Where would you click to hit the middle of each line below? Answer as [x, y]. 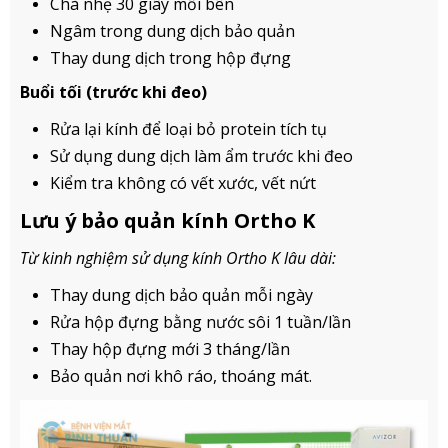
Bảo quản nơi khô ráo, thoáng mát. [181, 375]
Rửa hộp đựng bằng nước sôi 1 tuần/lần [200, 321]
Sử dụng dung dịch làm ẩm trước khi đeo [201, 155]
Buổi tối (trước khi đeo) [113, 91]
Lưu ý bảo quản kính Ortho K [167, 220]
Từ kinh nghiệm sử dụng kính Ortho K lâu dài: [178, 257]
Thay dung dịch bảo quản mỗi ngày [181, 294]
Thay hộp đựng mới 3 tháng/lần [170, 348]
